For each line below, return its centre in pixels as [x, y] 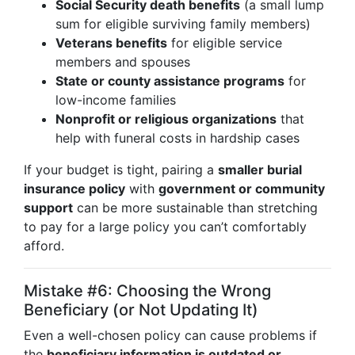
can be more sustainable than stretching [195, 208]
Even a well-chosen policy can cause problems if [170, 335]
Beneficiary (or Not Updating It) [141, 310]
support [48, 208]
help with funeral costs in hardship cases [177, 138]
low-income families [116, 100]
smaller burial [260, 170]
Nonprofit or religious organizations [166, 119]
